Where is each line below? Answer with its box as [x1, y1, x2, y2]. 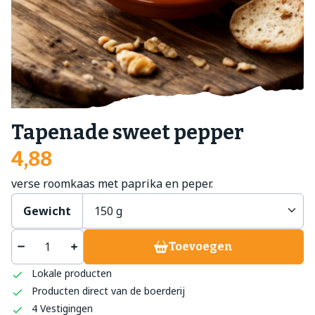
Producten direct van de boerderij [31, 284, 185, 298]
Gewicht [23, 202, 71, 219]
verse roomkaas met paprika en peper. [11, 175, 213, 191]
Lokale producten [31, 266, 112, 281]
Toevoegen [169, 239, 233, 253]
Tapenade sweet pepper [11, 120, 244, 145]
